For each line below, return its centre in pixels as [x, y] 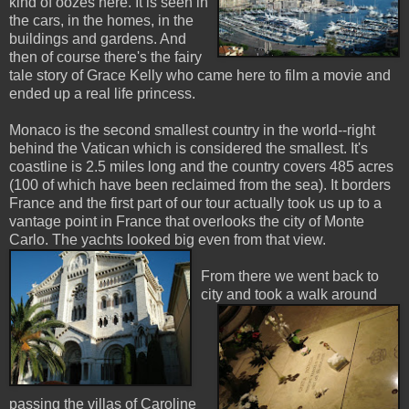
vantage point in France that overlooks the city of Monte [187, 222]
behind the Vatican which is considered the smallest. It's [189, 149]
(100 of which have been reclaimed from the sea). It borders [200, 185]
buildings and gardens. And [98, 39]
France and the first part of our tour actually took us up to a [195, 204]
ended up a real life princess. [102, 94]
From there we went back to [290, 277]
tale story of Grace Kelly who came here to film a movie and [200, 76]
